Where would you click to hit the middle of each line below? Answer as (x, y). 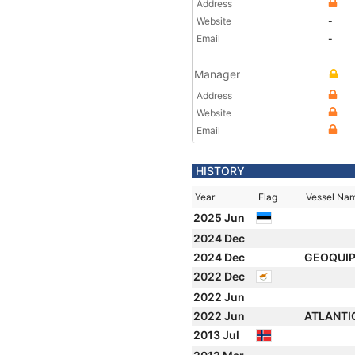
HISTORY (220, 171)
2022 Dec (220, 276)
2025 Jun (220, 218)
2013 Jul (218, 335)
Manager (217, 74)
